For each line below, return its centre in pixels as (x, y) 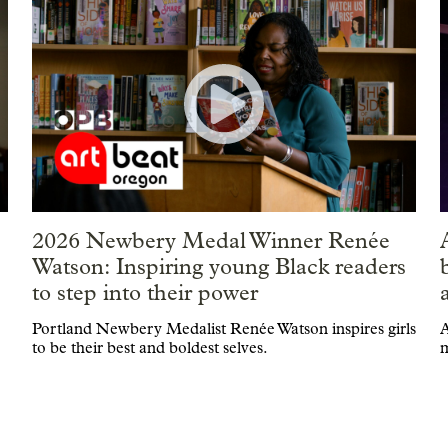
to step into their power (144, 292)
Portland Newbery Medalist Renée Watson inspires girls (223, 328)
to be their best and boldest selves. (149, 347)
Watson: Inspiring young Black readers (218, 266)
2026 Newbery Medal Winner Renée (210, 240)
